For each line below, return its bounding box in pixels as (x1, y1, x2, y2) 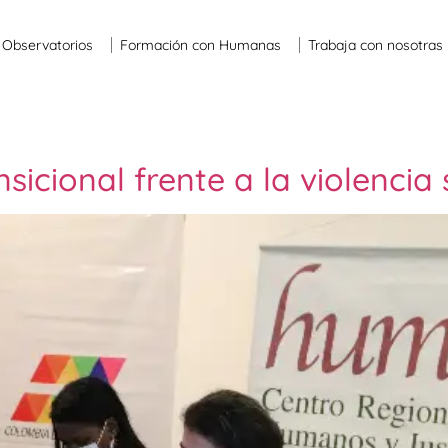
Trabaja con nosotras (308, 36, 444, 54)
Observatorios (2, 36, 94, 54)
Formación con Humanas (120, 36, 282, 54)
